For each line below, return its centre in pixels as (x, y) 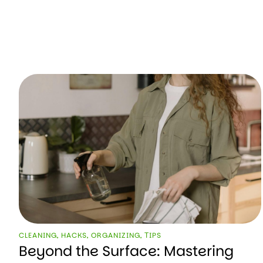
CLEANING (38, 235)
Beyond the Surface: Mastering (126, 251)
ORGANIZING (116, 235)
